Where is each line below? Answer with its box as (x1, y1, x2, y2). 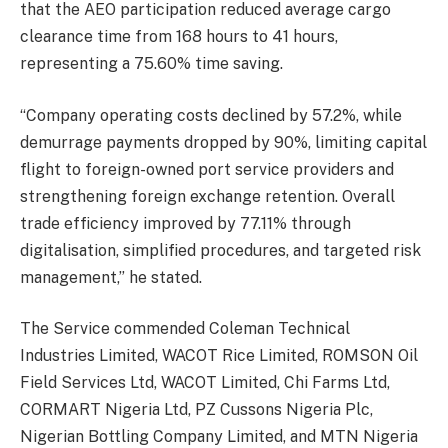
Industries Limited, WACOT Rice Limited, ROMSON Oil (20, 346, 418, 366)
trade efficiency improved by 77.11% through (20, 213, 351, 233)
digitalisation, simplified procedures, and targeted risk (20, 240, 421, 260)
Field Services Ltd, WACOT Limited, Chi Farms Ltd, (20, 373, 390, 393)
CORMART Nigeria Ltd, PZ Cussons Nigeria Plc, (20, 400, 373, 420)
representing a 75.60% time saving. (20, 54, 283, 74)
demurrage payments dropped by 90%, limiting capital (20, 132, 427, 152)
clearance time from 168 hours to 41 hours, (20, 27, 338, 47)
